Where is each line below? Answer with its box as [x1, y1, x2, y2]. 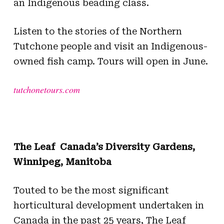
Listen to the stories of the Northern [13, 25, 182, 36]
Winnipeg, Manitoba [13, 156, 111, 167]
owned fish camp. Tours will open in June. [13, 55, 208, 66]
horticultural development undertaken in [13, 199, 204, 210]
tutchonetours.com [13, 83, 80, 95]
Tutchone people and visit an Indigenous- [13, 40, 207, 51]
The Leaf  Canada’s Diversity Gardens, [13, 141, 195, 152]
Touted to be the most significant [13, 184, 169, 195]
